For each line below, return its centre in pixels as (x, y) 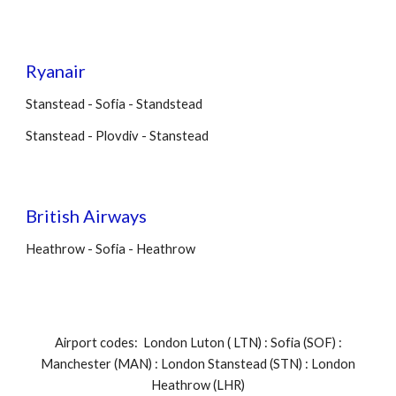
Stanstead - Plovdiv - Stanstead (118, 136)
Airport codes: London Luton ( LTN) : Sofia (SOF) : (198, 343)
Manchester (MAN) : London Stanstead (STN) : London (198, 364)
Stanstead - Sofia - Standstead (114, 104)
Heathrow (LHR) (198, 385)
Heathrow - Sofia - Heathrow (111, 249)
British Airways (87, 216)
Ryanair (56, 71)
